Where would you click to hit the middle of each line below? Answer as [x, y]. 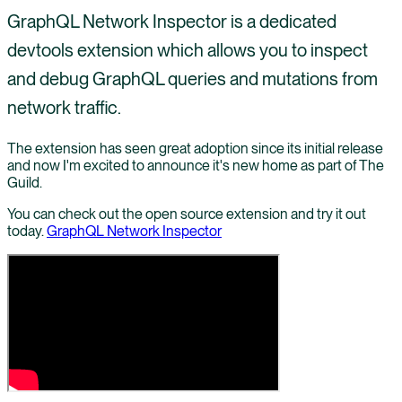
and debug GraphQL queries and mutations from [192, 79]
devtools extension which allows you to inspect [188, 50]
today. [27, 231]
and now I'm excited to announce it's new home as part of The [196, 165]
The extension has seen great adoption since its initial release [195, 148]
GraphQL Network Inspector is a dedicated [172, 21]
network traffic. [64, 107]
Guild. [25, 182]
